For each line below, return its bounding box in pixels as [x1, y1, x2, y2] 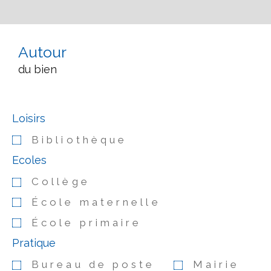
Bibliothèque [31, 133, 128, 146]
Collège [31, 175, 90, 188]
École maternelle [31, 195, 161, 208]
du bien [18, 62, 57, 76]
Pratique [12, 237, 56, 250]
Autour [18, 42, 67, 61]
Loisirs [12, 111, 45, 125]
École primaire [31, 216, 142, 229]
